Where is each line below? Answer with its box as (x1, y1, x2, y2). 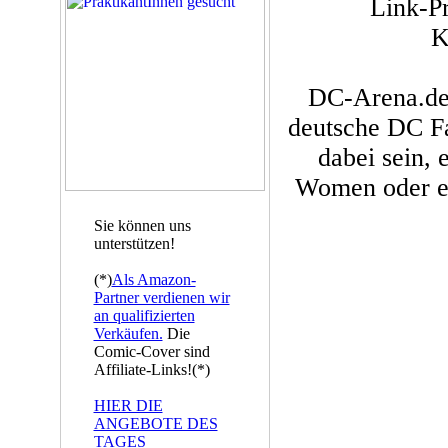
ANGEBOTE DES (93, 415, 218, 432)
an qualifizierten (93, 307, 195, 324)
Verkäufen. (93, 325, 163, 342)
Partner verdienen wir (93, 289, 230, 306)
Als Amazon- (111, 271, 196, 288)
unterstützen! (93, 235, 175, 252)
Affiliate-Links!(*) (93, 361, 210, 378)
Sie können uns (93, 217, 191, 234)
